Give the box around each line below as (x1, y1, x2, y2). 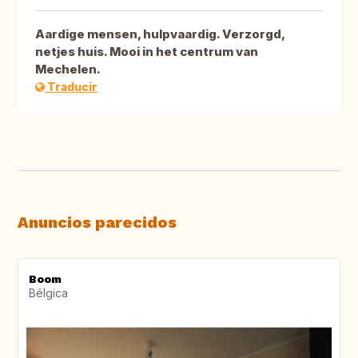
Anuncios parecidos (18, 213, 177, 233)
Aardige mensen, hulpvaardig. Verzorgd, (35, 26, 284, 42)
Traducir (45, 80, 97, 94)
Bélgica (29, 286, 68, 300)
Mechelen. (35, 62, 101, 78)
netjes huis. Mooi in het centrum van (35, 44, 258, 60)
